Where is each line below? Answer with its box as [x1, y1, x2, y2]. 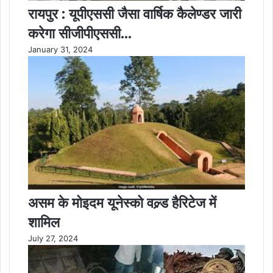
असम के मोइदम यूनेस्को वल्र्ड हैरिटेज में [28, 194, 216, 212]
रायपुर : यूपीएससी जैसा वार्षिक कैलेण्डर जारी [28, 5, 241, 23]
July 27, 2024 [28, 233, 78, 244]
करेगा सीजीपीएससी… [28, 25, 132, 43]
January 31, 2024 [28, 44, 93, 55]
